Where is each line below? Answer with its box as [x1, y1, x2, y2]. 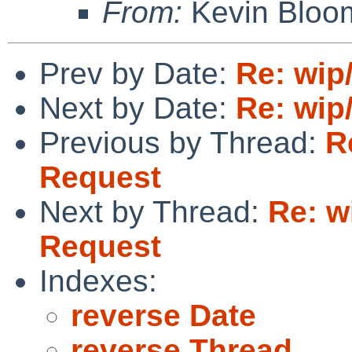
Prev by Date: [39, 56, 236, 90]
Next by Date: [39, 90, 236, 125]
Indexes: [39, 263, 157, 298]
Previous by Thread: [39, 125, 325, 159]
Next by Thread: [39, 194, 268, 229]
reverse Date [71, 298, 256, 332]
